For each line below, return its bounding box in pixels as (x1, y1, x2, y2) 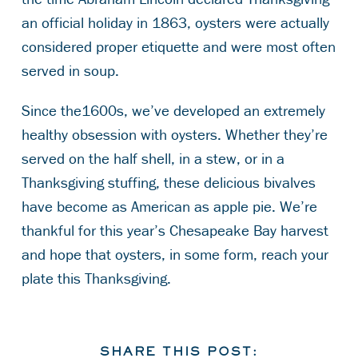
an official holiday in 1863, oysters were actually (21, 12, 329, 32)
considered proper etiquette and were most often (21, 36, 336, 56)
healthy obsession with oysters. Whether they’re (21, 124, 328, 144)
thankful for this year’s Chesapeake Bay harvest (21, 220, 328, 240)
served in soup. (21, 60, 127, 80)
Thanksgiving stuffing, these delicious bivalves (21, 172, 316, 192)
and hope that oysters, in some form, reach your (21, 244, 328, 264)
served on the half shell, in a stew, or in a (21, 148, 284, 168)
